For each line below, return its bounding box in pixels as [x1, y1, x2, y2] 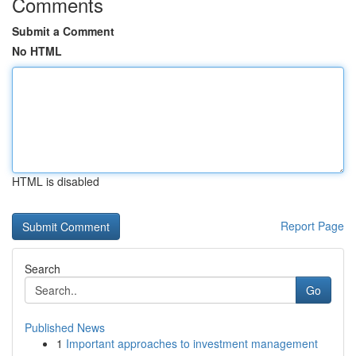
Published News [25, 319, 105, 335]
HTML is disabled [12, 173, 99, 189]
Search [25, 261, 60, 277]
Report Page [281, 218, 344, 234]
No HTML [12, 43, 62, 59]
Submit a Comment [12, 23, 114, 39]
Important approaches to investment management [66, 335, 318, 351]
